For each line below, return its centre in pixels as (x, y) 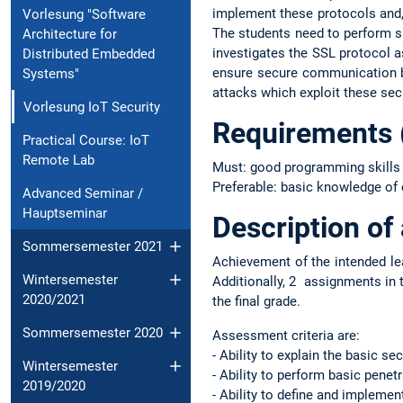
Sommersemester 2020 (93, 332)
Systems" (51, 73)
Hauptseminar (65, 213)
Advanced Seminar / (83, 193)
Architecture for (70, 34)
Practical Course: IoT (86, 140)
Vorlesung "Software (84, 14)
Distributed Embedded (89, 54)
